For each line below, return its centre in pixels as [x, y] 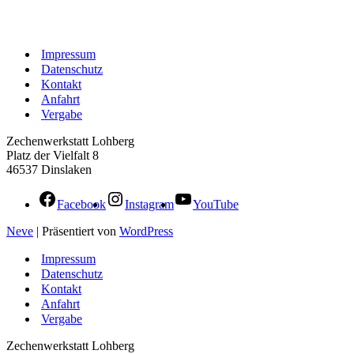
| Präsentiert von [76, 231]
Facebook [81, 204]
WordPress [146, 231]
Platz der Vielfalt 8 [53, 155]
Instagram [149, 204]
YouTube [216, 204]
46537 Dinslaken [49, 169]
